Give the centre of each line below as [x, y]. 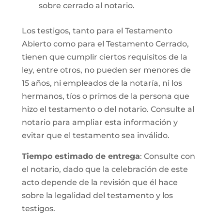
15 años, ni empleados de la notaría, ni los [102, 83]
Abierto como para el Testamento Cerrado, [105, 44]
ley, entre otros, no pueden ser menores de [106, 70]
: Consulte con [167, 156]
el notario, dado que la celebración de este [105, 169]
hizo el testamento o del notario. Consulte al [108, 109]
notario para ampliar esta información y [100, 122]
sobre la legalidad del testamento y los [97, 195]
